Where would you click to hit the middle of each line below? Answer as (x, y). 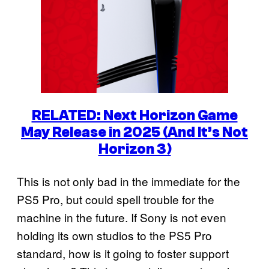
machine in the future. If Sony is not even (122, 217)
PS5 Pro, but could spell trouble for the (116, 199)
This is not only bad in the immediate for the (128, 181)
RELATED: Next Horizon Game (134, 116)
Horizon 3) (134, 150)
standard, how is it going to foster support (123, 253)
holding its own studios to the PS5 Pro (114, 235)
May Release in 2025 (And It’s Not (134, 133)
